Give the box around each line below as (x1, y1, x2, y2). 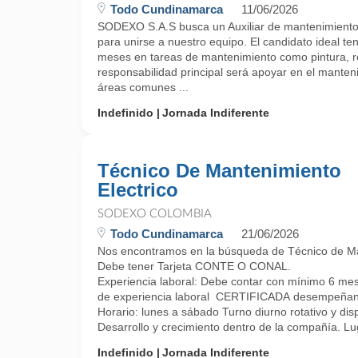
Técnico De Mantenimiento (97, 160, 341, 181)
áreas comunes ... (97, 81, 189, 93)
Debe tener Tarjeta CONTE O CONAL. (97, 260, 291, 272)
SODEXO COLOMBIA (97, 208, 212, 220)
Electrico (97, 179, 178, 201)
